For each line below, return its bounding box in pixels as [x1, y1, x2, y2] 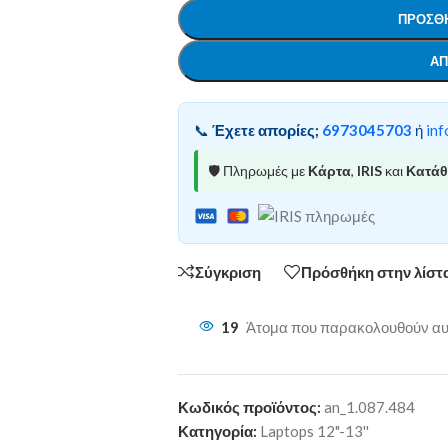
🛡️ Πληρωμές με [207, 162, 308, 179]
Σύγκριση [194, 262, 261, 281]
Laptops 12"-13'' [259, 422, 369, 441]
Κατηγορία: [177, 422, 257, 441]
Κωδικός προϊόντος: [177, 398, 324, 417]
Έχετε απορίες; [211, 121, 319, 139]
